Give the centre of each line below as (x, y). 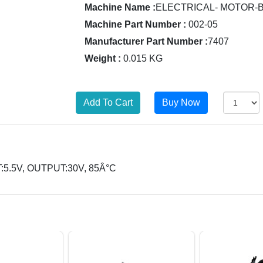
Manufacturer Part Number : (146, 41)
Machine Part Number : (135, 24)
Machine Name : (120, 7)
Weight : (103, 58)
